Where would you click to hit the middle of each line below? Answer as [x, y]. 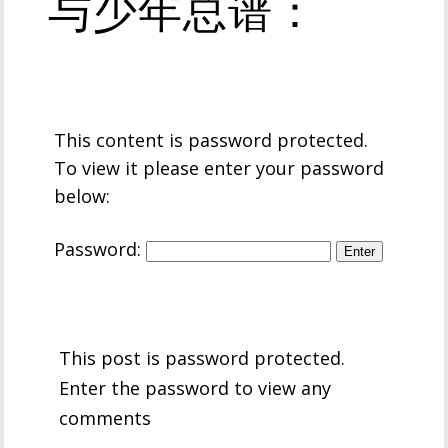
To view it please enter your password [219, 168]
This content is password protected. [211, 140]
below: [82, 196]
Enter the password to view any [195, 388]
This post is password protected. [202, 358]
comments [105, 418]
